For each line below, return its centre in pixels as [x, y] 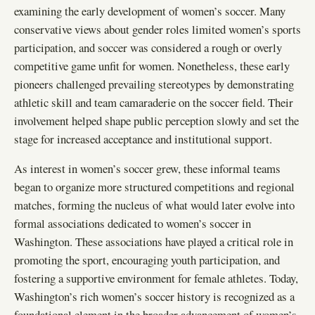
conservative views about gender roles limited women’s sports [157, 29]
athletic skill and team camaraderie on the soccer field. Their [154, 102]
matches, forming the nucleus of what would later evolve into [154, 205]
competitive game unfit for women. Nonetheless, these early [152, 65]
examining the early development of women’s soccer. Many [150, 11]
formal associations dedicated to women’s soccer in [133, 224]
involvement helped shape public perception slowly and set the [156, 120]
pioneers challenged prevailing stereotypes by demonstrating [154, 84]
